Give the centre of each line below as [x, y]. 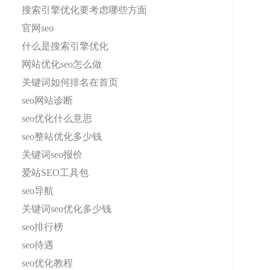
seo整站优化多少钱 [62, 137]
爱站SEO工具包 [55, 173]
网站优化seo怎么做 [62, 64]
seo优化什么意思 [57, 118]
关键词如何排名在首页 [70, 82]
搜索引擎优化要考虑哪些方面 [84, 10]
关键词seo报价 [52, 155]
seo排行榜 [42, 227]
